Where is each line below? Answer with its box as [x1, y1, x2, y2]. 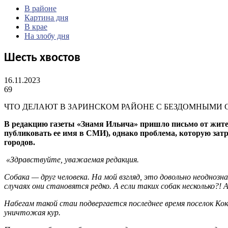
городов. [4, 137, 35, 147]
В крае [24, 22, 47, 31]
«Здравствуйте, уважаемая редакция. [4, 155, 139, 164]
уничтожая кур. [4, 208, 61, 217]
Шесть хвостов [4, 51, 80, 64]
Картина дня [24, 13, 68, 22]
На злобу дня [24, 32, 69, 40]
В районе [24, 4, 56, 13]
